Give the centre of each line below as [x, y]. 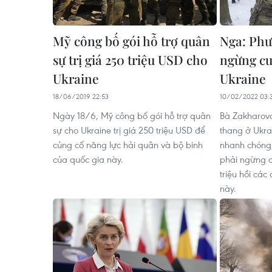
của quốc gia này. [88, 159]
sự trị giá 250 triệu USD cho [130, 59]
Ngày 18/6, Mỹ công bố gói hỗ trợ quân [132, 115]
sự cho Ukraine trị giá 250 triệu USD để [129, 130]
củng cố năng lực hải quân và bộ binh [128, 144]
